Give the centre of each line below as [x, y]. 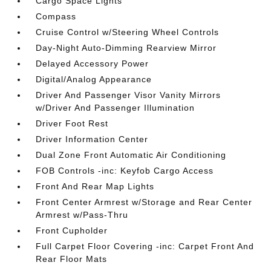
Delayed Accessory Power [93, 64]
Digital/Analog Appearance [94, 79]
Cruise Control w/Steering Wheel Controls [128, 32]
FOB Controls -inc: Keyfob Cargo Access [125, 171]
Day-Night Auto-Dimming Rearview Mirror [126, 48]
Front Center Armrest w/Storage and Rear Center [144, 202]
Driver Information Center [92, 139]
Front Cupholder [72, 230]
